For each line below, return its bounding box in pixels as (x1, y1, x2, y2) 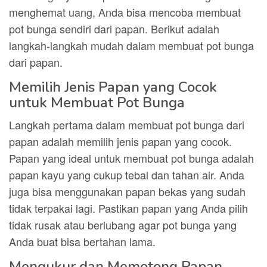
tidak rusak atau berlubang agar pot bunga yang (9, 217, 237, 232)
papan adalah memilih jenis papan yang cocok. (9, 133, 232, 149)
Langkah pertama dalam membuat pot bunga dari (9, 117, 244, 132)
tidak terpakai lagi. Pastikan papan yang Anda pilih (9, 200, 248, 216)
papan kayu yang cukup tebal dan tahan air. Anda (9, 167, 244, 182)
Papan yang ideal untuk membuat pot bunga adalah (9, 150, 254, 166)
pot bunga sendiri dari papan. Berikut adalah (9, 21, 219, 36)
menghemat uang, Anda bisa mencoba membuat (9, 4, 241, 20)
